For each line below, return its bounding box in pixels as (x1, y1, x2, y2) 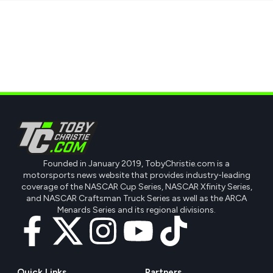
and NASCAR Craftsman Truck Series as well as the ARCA (26, 193, 247, 204)
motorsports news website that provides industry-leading (23, 169, 250, 180)
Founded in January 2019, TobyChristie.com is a (43, 158, 230, 169)
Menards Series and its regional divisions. (57, 204, 216, 215)
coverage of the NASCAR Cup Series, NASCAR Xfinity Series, (21, 181, 252, 192)
